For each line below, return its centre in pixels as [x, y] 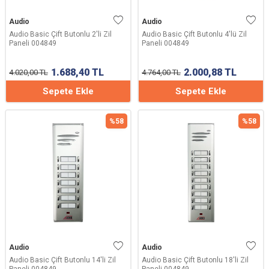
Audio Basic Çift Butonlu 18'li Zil [195, 260]
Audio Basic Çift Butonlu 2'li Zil [60, 34]
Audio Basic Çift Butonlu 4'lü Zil [194, 34]
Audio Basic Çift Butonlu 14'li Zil [62, 260]
